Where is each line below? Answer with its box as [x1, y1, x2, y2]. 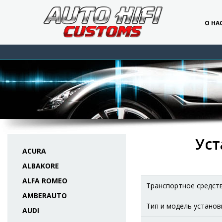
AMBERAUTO [22, 191, 67, 200]
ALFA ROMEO [22, 176, 67, 185]
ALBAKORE [22, 161, 59, 170]
